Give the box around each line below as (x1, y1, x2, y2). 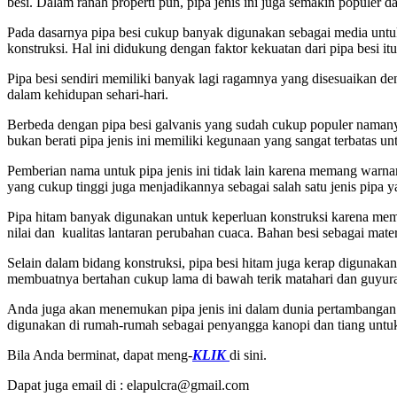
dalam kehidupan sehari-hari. (7, 86, 168, 102)
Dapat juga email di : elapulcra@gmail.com (7, 377, 249, 393)
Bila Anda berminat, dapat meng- (7, 346, 192, 362)
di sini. (230, 346, 267, 362)
